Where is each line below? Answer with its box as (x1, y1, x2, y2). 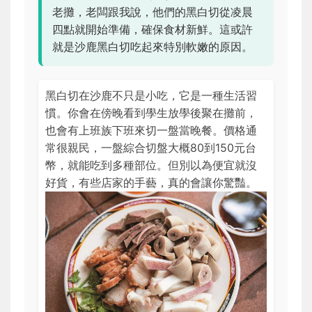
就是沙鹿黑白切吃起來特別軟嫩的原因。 (52, 40, 253, 54)
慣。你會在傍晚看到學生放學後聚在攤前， (45, 106, 257, 120)
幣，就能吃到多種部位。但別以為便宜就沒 (45, 158, 257, 173)
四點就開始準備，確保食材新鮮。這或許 (52, 22, 253, 37)
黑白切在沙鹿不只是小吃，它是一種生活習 (45, 88, 257, 103)
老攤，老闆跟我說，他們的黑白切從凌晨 (52, 5, 253, 19)
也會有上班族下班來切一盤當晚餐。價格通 (45, 123, 257, 138)
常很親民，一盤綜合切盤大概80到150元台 (45, 141, 256, 155)
